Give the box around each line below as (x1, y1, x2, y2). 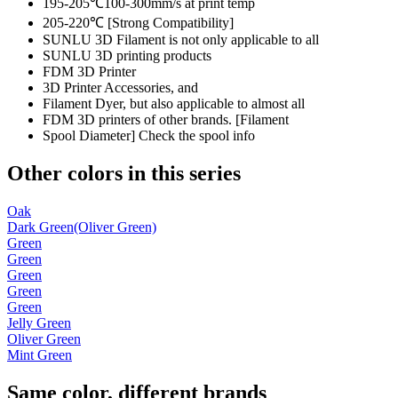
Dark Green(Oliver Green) (7, 219, 156, 235)
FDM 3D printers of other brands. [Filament (43, 112, 289, 128)
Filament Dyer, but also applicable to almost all (43, 96, 305, 112)
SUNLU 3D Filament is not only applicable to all (43, 32, 319, 48)
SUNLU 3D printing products (43, 48, 211, 64)
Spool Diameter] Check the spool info (43, 128, 255, 144)
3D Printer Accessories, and (43, 80, 198, 96)
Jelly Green (7, 314, 71, 330)
